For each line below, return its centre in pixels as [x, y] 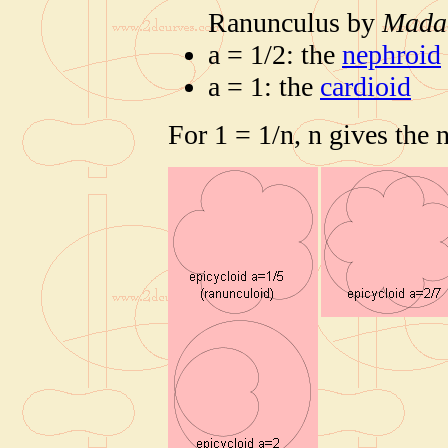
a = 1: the [264, 87]
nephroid [391, 55]
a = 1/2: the [275, 55]
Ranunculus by [295, 23]
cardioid [365, 87]
